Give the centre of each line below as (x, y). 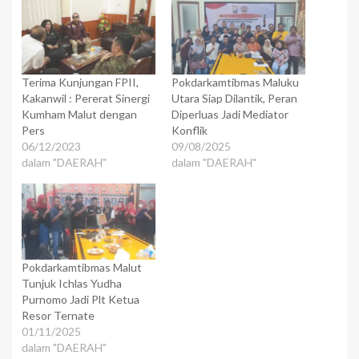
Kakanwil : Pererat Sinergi (86, 98)
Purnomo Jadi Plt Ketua (81, 300)
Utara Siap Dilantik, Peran (234, 98)
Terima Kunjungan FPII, (80, 82)
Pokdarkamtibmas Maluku (235, 82)
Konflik (190, 130)
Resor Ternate (58, 316)
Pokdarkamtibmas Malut (82, 268)
